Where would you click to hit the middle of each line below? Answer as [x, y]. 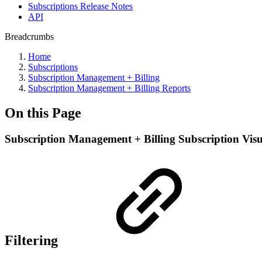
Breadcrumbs [29, 37]
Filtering [33, 240]
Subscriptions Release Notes [80, 6]
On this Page [43, 113]
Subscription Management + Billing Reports [109, 88]
